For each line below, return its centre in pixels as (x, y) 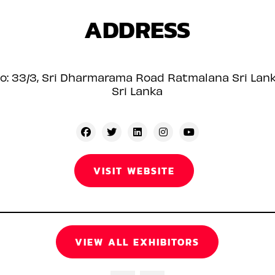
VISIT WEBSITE (134, 170)
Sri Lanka (137, 90)
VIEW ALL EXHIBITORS (137, 242)
